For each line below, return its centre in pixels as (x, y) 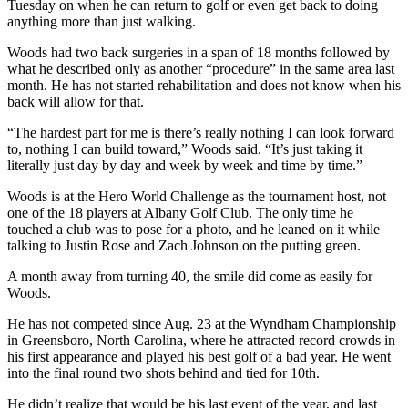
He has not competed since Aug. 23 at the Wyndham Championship (202, 323)
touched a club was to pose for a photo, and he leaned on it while (194, 229)
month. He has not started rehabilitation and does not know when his (204, 85)
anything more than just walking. (102, 21)
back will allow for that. (76, 101)
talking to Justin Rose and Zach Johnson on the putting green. (184, 245)
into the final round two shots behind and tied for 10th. (163, 372)
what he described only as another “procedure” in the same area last (201, 68)
